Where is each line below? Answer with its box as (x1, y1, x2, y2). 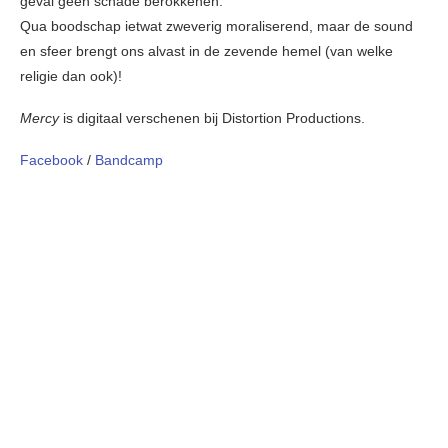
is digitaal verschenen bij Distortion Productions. (59, 110, 365, 127)
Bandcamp (95, 152, 163, 169)
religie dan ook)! (20, 68, 122, 85)
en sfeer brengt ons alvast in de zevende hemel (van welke (20, 43, 393, 60)
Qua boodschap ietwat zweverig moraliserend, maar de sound (20, 18, 413, 35)
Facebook (20, 152, 87, 169)
